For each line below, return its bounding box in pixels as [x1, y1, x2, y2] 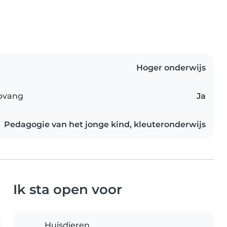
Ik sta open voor [13, 181, 122, 198]
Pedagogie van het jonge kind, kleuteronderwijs [4, 120, 206, 130]
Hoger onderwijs [136, 63, 206, 73]
